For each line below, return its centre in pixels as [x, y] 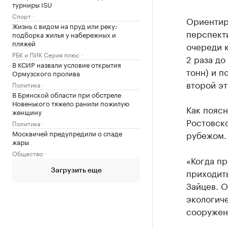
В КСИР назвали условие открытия [67, 64]
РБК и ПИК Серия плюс [46, 54]
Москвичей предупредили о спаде [67, 133]
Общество [27, 153]
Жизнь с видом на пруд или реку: [65, 25]
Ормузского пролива [46, 73]
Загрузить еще [76, 170]
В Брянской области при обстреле [67, 94]
